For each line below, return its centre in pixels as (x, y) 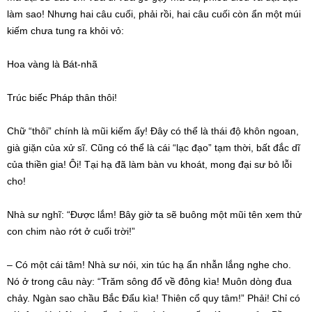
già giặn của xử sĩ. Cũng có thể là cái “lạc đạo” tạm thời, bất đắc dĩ (154, 148)
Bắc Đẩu (121, 298)
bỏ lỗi (279, 165)
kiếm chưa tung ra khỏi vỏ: (65, 31)
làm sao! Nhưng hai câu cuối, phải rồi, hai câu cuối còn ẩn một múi (154, 14)
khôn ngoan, (270, 131)
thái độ (226, 131)
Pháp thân (73, 98)
